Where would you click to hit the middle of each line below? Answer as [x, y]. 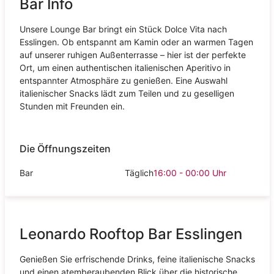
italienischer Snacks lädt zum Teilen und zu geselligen [127, 93]
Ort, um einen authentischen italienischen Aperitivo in [125, 67]
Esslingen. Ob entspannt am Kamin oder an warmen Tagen [136, 42]
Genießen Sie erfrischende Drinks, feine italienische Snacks [137, 259]
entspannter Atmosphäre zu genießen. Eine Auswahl [123, 80]
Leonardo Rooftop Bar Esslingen [131, 234]
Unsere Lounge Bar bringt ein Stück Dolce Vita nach [123, 29]
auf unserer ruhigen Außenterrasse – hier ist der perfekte [132, 54]
